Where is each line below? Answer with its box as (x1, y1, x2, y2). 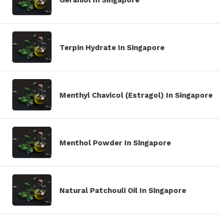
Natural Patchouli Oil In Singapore (59, 186, 186, 195)
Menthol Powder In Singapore (59, 138, 171, 147)
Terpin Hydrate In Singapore (59, 43, 165, 52)
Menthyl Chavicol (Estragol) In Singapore (59, 90, 213, 100)
